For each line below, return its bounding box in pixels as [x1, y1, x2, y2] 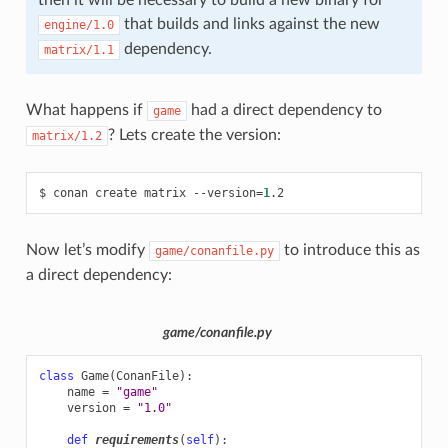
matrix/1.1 [43, 43, 114, 58]
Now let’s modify [25, 242, 149, 259]
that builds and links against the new [119, 16, 380, 33]
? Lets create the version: [107, 127, 281, 144]
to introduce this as [279, 242, 420, 259]
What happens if [25, 102, 147, 119]
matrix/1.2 [31, 129, 102, 144]
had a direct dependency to [186, 102, 382, 119]
